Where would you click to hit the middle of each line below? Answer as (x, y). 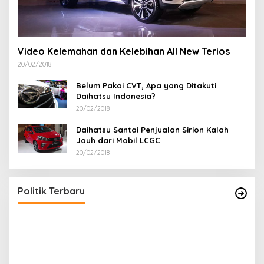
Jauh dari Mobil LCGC (118, 140)
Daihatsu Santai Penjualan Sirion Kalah (152, 129)
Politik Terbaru (51, 191)
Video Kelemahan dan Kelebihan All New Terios (124, 51)
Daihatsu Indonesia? (116, 96)
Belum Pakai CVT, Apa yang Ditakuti (146, 85)
